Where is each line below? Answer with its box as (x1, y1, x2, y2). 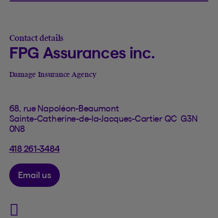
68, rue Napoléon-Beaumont (9, 103, 119, 113)
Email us (18, 170, 51, 180)
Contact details (9, 35, 64, 43)
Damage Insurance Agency (9, 71, 96, 78)
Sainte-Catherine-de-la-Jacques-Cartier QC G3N (9, 113, 198, 123)
